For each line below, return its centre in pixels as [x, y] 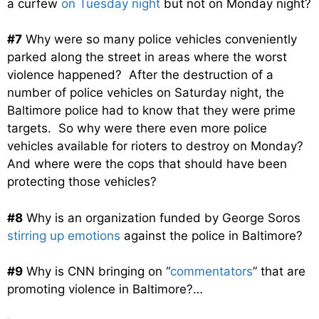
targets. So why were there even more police [137, 129]
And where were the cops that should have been [147, 164]
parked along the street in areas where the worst [147, 57]
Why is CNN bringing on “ [96, 272]
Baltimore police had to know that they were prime [151, 111]
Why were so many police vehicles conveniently [159, 40]
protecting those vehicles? [82, 182]
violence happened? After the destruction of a [140, 75]
